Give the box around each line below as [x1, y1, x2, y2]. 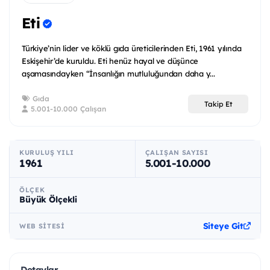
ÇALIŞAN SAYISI [145, 148, 209, 157]
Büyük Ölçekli [19, 194, 78, 206]
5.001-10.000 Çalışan [28, 104, 106, 114]
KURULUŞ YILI [19, 148, 74, 157]
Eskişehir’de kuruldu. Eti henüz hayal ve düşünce [22, 56, 199, 66]
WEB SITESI [19, 222, 65, 231]
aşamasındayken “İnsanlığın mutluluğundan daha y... [22, 69, 215, 79]
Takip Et [204, 99, 233, 108]
